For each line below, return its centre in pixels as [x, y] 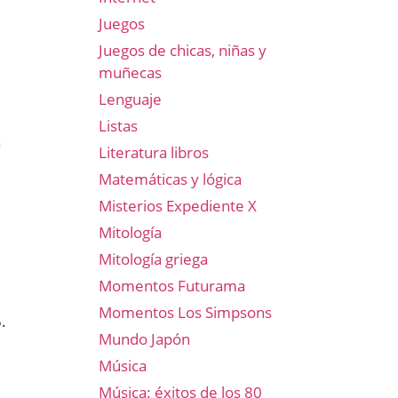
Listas [118, 126]
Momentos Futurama [172, 286]
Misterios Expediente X [178, 206]
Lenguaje [130, 99]
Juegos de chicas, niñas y [183, 50]
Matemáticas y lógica [170, 179]
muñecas [130, 72]
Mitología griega [153, 259]
